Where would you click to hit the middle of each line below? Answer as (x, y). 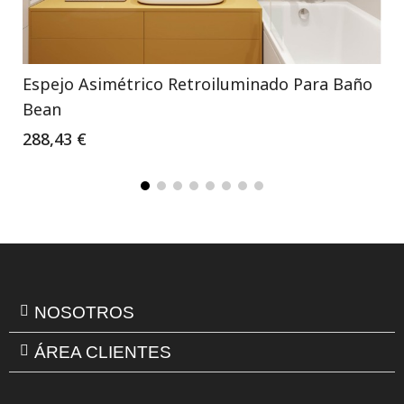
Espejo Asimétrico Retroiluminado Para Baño (197, 83)
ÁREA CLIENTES (103, 352)
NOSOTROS (84, 312)
